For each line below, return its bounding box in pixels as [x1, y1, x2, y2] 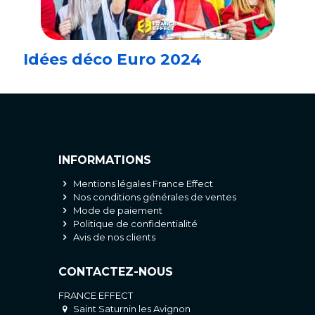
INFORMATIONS [58, 153, 151, 167]
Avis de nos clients [71, 231, 156, 243]
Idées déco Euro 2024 [23, 49, 202, 69]
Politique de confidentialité [71, 217, 198, 229]
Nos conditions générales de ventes [71, 191, 237, 202]
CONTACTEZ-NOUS [58, 264, 173, 278]
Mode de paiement [71, 204, 163, 216]
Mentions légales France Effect [71, 177, 214, 189]
